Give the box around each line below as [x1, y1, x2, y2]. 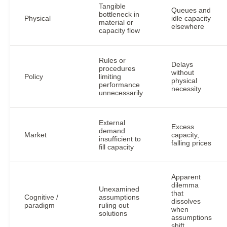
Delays [171, 60, 193, 68]
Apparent [171, 173, 201, 181]
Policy [24, 72, 43, 81]
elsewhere [171, 22, 204, 30]
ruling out [99, 201, 129, 209]
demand [99, 127, 125, 135]
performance [99, 81, 140, 89]
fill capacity [99, 143, 134, 151]
